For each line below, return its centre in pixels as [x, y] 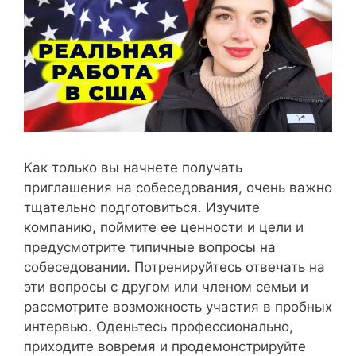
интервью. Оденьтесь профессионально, [159, 326]
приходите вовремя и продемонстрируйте [165, 346]
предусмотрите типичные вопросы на [150, 247]
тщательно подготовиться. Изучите [142, 207]
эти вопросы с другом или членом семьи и [166, 286]
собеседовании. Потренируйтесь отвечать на [174, 267]
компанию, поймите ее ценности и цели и [164, 227]
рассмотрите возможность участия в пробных [178, 306]
